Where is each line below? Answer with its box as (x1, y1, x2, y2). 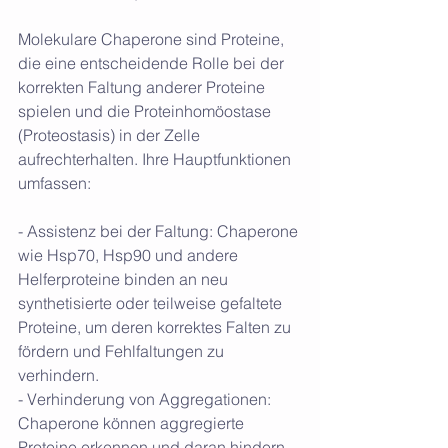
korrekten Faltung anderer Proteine (18, 76, 269, 97)
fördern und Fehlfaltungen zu (18, 340, 228, 361)
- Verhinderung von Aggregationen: (18, 388, 275, 409)
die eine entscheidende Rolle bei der (18, 52, 288, 73)
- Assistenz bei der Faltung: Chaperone (18, 220, 302, 241)
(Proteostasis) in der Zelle (18, 124, 204, 145)
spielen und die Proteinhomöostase (18, 100, 275, 121)
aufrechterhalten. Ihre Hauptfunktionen (18, 148, 295, 169)
